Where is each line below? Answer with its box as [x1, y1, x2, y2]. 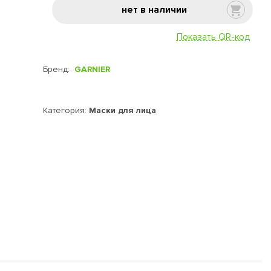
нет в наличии [121, 4, 187, 16]
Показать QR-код [176, 31, 250, 42]
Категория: [42, 105, 89, 116]
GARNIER [74, 64, 110, 74]
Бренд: [42, 64, 74, 74]
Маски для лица [88, 105, 156, 116]
